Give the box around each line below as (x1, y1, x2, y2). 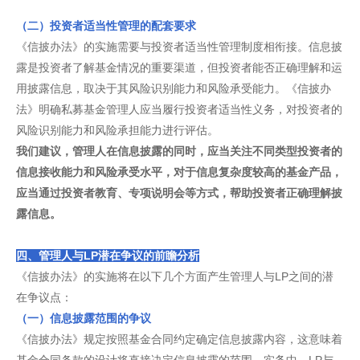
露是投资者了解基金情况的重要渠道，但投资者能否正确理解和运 (16, 61, 342, 74)
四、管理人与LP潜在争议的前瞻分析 (16, 249, 199, 262)
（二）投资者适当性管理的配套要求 (16, 19, 196, 32)
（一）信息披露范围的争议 (16, 312, 151, 325)
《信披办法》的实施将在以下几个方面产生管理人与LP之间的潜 (16, 270, 333, 283)
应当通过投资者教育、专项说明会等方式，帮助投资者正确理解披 (16, 186, 342, 199)
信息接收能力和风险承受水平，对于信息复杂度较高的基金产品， (16, 166, 342, 178)
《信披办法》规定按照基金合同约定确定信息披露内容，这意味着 (16, 333, 342, 346)
